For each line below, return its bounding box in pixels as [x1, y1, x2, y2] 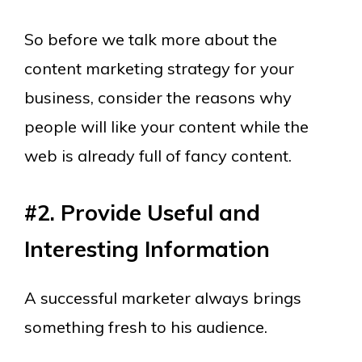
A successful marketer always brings [24, 288, 301, 308]
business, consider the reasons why [24, 87, 292, 107]
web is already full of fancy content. [24, 145, 292, 166]
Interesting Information [24, 235, 270, 263]
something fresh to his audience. [24, 317, 267, 337]
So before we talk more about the [24, 29, 277, 49]
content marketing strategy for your [24, 58, 294, 78]
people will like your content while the [24, 116, 309, 137]
